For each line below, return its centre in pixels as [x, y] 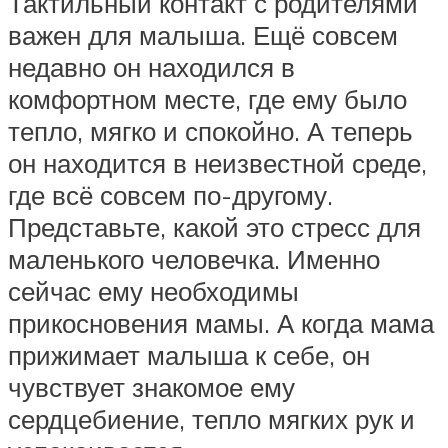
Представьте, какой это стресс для [214, 227]
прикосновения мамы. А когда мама [221, 323]
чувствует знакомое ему [151, 387]
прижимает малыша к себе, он [189, 355]
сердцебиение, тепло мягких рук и [211, 419]
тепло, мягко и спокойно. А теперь [210, 131]
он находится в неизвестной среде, [217, 163]
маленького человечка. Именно [194, 259]
